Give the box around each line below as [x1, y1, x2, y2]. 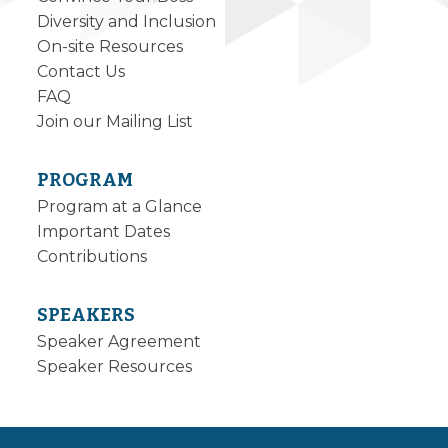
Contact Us [37, 61, 126, 81]
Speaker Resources [37, 356, 193, 376]
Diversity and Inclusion [37, 11, 217, 31]
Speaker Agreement [37, 331, 202, 351]
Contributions [37, 246, 148, 266]
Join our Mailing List [37, 111, 194, 131]
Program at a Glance [37, 196, 203, 216]
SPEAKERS [37, 303, 136, 326]
